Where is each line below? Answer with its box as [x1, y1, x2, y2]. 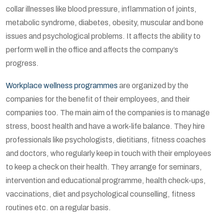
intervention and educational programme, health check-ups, [6, 176, 206, 185]
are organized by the [118, 81, 188, 90]
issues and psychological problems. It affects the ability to [6, 32, 201, 41]
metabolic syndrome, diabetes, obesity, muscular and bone [6, 18, 203, 27]
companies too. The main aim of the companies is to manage [6, 108, 210, 117]
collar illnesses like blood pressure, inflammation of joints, [6, 5, 197, 14]
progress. [6, 59, 39, 68]
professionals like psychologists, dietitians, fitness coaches [6, 136, 206, 144]
